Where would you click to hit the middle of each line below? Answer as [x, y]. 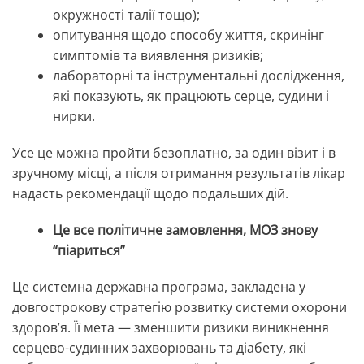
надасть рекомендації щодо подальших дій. [152, 194]
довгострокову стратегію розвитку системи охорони [180, 308]
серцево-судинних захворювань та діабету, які [159, 348]
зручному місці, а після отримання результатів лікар [179, 173]
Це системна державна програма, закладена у [159, 287]
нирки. [74, 117]
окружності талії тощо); [126, 15]
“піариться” [89, 251]
